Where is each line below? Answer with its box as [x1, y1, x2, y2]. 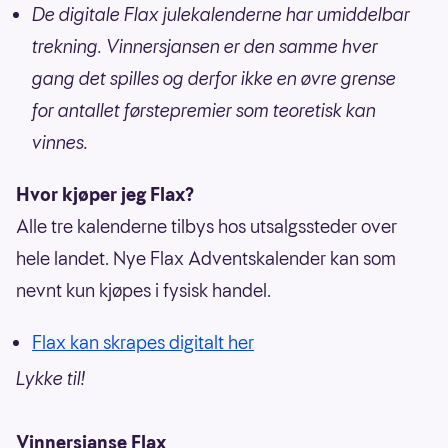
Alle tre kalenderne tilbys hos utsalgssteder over [16, 214, 397, 240]
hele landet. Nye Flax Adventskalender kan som [16, 246, 396, 272]
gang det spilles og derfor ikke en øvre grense [32, 66, 396, 92]
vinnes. [32, 130, 88, 156]
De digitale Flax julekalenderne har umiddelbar [32, 2, 410, 28]
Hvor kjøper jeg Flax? [16, 182, 194, 208]
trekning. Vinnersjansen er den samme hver [32, 34, 378, 60]
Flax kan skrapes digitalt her [32, 330, 254, 356]
